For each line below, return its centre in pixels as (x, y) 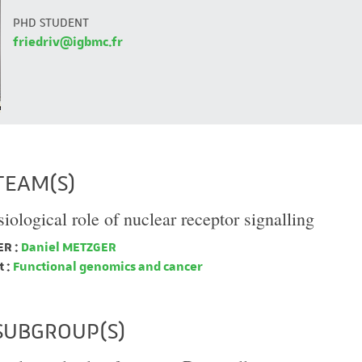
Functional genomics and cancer (107, 267)
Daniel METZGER (67, 247)
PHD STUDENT (51, 22)
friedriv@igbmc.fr (68, 42)
